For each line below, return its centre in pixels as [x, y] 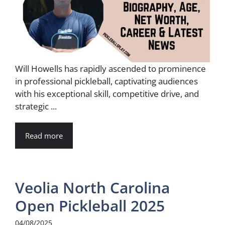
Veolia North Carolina [92, 187]
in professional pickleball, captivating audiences [106, 81]
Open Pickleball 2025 [90, 205]
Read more [44, 135]
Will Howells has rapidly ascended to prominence [110, 68]
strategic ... [36, 106]
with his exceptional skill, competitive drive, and [107, 93]
